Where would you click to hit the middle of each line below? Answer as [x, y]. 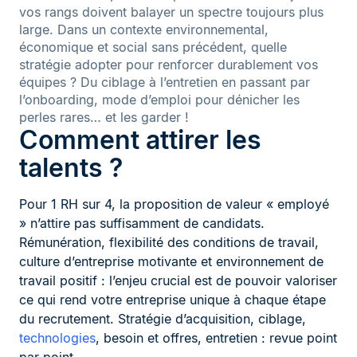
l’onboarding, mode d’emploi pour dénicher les [159, 100]
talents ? [71, 168]
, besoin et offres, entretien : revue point [216, 338]
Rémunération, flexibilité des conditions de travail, [169, 243]
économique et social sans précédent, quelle [153, 47]
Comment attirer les [140, 140]
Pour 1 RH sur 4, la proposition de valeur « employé [174, 204]
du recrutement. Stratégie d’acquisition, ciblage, [163, 319]
